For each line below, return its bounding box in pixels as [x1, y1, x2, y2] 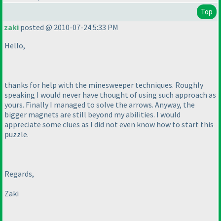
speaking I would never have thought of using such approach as [4, 90, 216, 100]
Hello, [4, 40, 25, 51]
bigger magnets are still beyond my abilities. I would [4, 110, 181, 120]
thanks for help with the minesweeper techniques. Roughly [4, 80, 203, 90]
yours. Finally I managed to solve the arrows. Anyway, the [4, 100, 195, 110]
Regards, [4, 169, 34, 179]
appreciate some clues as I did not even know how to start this [4, 119, 214, 130]
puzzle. [4, 129, 29, 140]
